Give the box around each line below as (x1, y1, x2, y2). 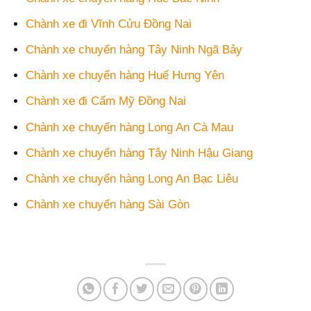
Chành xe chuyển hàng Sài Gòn (26, 198, 190, 212)
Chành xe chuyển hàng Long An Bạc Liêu (26, 171, 239, 185)
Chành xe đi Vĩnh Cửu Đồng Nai (26, 17, 192, 31)
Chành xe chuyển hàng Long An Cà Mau (26, 120, 234, 134)
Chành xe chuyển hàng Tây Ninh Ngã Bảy (26, 42, 243, 56)
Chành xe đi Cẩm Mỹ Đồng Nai (26, 94, 187, 108)
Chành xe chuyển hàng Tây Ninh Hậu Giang (26, 146, 253, 160)
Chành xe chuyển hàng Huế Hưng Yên (26, 69, 225, 83)
